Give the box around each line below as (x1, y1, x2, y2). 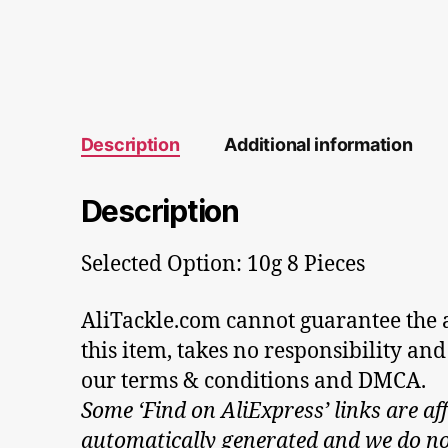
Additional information (224, 134, 413, 156)
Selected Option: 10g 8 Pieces (80, 251, 365, 279)
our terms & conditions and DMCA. (80, 367, 426, 395)
